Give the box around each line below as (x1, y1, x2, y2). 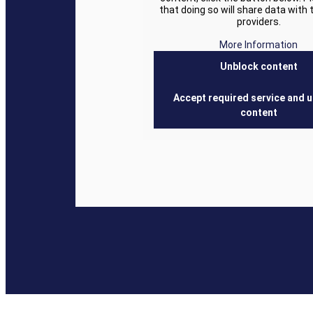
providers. (236, 15, 281, 27)
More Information (219, 38, 298, 50)
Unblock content (219, 60, 298, 72)
